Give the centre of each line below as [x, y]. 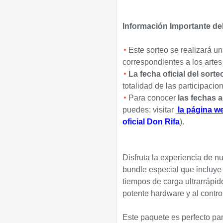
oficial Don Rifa [151, 122]
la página [196, 110]
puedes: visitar [149, 110]
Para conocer [153, 98]
